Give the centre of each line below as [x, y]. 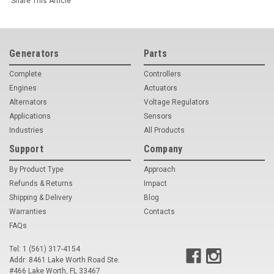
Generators [34, 53]
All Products [164, 130]
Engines [23, 88]
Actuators [160, 88]
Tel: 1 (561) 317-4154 [45, 249]
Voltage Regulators [176, 102]
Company [163, 149]
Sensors [157, 116]
